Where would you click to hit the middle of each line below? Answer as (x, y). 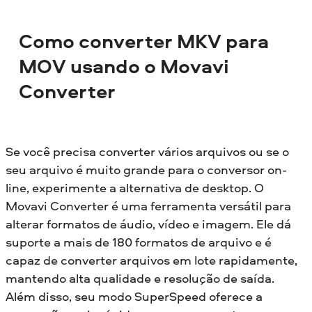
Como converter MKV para (144, 41)
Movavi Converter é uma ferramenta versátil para (148, 205)
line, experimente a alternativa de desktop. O (135, 187)
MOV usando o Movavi (124, 67)
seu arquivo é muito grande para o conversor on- (146, 169)
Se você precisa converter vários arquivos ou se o (147, 151)
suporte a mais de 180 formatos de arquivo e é (139, 242)
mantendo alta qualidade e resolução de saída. (140, 278)
